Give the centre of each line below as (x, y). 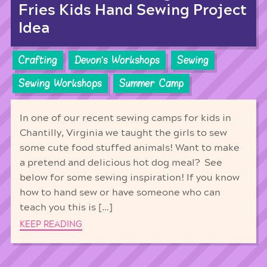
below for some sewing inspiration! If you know (129, 177)
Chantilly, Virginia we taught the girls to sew (123, 133)
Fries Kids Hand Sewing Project (132, 11)
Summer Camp (151, 84)
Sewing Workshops (60, 84)
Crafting (38, 60)
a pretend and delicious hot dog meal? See (121, 162)
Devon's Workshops (117, 60)
